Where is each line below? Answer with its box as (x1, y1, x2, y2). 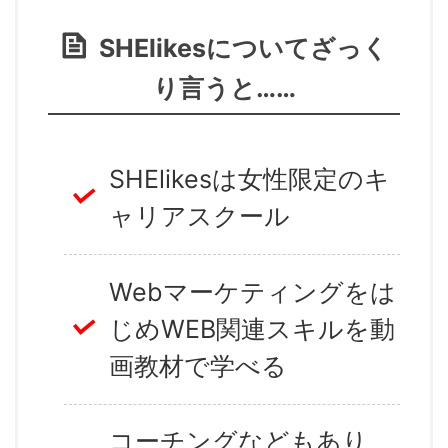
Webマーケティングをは (109, 276, 396, 307)
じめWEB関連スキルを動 (109, 313, 395, 344)
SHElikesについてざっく (98, 33, 388, 63)
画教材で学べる (109, 350, 287, 381)
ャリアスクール (109, 201, 290, 232)
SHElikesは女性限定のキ (109, 164, 390, 195)
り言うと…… (152, 73, 296, 103)
